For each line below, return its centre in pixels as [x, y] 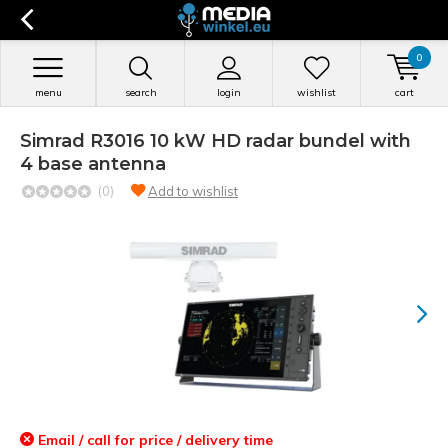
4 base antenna [93, 164]
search [140, 92]
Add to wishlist [193, 191]
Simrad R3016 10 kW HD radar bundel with [215, 141]
